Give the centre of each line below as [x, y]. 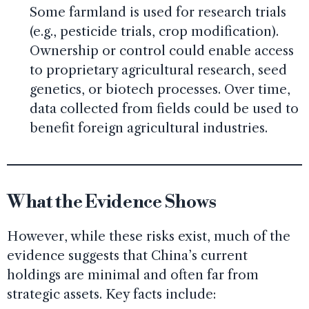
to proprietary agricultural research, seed [158, 70]
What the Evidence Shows [112, 202]
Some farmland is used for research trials [158, 12]
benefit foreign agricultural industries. [148, 128]
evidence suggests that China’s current [127, 256]
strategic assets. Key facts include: [111, 295]
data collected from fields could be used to [164, 109]
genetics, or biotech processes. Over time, [160, 90]
